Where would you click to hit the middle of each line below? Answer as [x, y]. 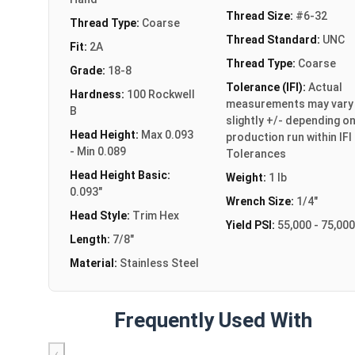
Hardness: [98, 94]
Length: [91, 239]
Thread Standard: [274, 39]
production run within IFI [288, 137]
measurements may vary [289, 103]
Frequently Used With [213, 320]
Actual [325, 87]
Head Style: [101, 215]
